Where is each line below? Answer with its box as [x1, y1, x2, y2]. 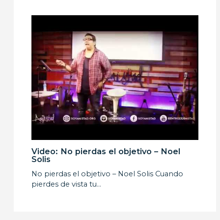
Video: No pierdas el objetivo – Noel [31, 146, 181, 156]
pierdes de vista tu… [31, 180, 102, 189]
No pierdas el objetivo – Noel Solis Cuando [31, 169, 184, 179]
